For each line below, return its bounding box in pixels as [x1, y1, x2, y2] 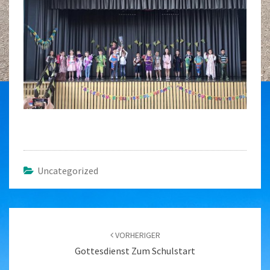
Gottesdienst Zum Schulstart [75, 245, 195, 257]
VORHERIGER [113, 230, 160, 241]
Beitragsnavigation [8, 207, 119, 224]
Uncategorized [37, 165, 98, 177]
